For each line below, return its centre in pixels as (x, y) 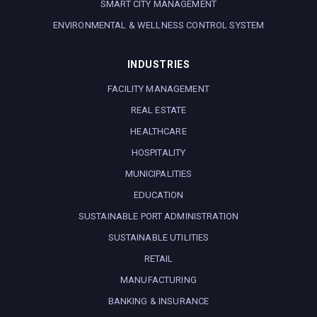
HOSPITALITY (158, 152)
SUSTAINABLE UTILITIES (158, 237)
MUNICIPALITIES (158, 173)
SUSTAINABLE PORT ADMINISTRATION (158, 216)
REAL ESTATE (158, 110)
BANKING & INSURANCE (158, 301)
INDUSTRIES (158, 64)
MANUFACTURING (158, 279)
